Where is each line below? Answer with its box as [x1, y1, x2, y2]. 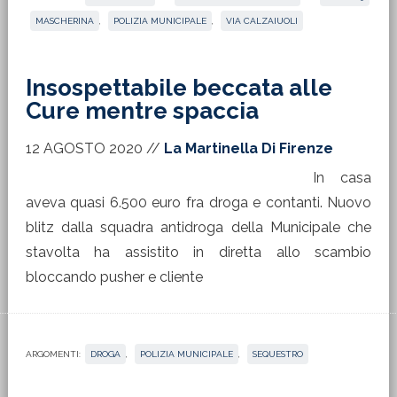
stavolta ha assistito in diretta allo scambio [25, 244, 372, 261]
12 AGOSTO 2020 [25, 140, 143, 157]
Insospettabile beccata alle [25, 74, 332, 101]
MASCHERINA [35, 16, 94, 26]
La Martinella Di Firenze [163, 140, 333, 157]
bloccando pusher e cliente [25, 269, 203, 285]
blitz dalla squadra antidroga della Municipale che [25, 219, 372, 236]
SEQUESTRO [252, 349, 303, 359]
